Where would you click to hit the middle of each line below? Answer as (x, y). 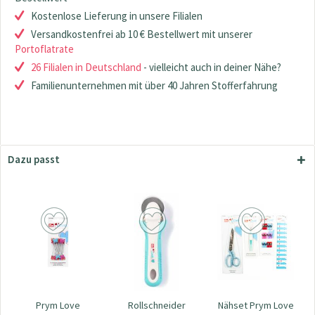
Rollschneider (156, 306)
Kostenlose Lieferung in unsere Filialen (117, 16)
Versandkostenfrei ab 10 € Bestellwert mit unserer (142, 34)
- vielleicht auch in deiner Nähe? (211, 67)
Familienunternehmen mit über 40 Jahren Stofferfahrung (154, 85)
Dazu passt (34, 159)
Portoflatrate (44, 49)
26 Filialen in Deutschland (86, 67)
